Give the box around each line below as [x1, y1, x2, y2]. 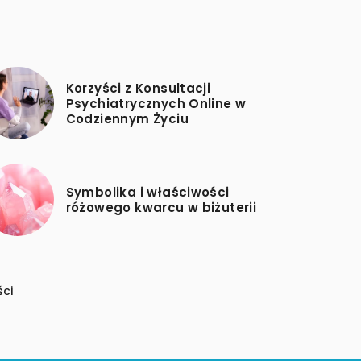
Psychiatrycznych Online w [65, 94, 247, 112]
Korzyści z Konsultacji [65, 79, 211, 97]
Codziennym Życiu [65, 110, 189, 127]
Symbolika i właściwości [65, 184, 230, 201]
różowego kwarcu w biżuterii [65, 199, 257, 217]
